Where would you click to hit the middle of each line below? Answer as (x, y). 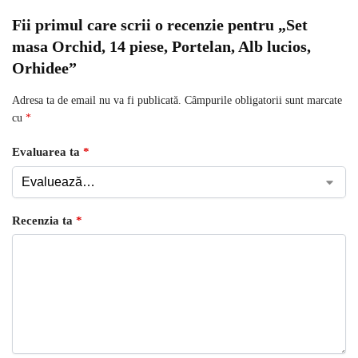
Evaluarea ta (48, 152)
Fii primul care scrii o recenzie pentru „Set (160, 24)
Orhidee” (44, 68)
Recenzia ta (44, 220)
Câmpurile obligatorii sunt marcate (263, 100)
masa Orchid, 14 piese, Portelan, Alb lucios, (161, 46)
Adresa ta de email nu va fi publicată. (97, 100)
